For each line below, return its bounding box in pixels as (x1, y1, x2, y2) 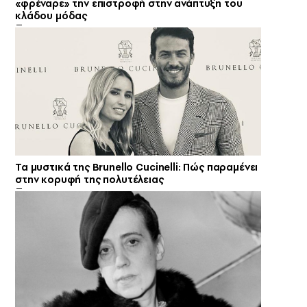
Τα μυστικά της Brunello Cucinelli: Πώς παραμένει (15, 160, 258, 174)
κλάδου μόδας (15, 8, 88, 23)
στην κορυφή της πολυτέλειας (15, 172, 164, 186)
